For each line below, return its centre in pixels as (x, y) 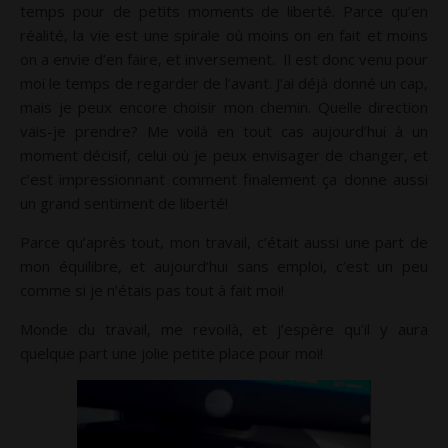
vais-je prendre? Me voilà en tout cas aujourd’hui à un (224, 131)
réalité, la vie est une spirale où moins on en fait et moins (224, 35)
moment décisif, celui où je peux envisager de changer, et (224, 155)
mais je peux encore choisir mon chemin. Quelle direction (224, 107)
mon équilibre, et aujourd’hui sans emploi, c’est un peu (224, 266)
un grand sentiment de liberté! (124, 203)
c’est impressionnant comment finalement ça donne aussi (224, 179)
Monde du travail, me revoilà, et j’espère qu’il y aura (224, 329)
